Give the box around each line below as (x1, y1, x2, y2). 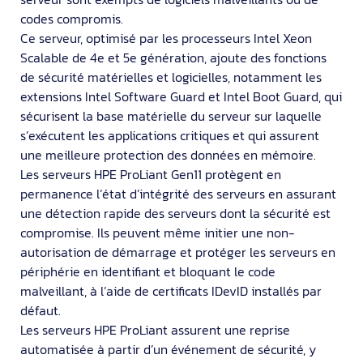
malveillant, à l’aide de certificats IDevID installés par (20, 280, 322, 301)
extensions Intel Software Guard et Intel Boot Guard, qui (20, 86, 342, 106)
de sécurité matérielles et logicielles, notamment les (20, 66, 322, 87)
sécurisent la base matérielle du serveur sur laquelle (20, 105, 322, 126)
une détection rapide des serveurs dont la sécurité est (20, 203, 331, 223)
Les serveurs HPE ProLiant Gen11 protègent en (20, 164, 281, 184)
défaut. (20, 300, 61, 320)
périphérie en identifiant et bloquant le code (20, 261, 275, 281)
